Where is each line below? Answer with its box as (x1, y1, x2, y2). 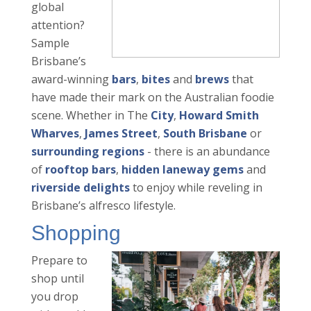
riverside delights (31, 180, 130, 196)
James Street (84, 126, 158, 142)
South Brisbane (162, 126, 247, 142)
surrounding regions (31, 144, 144, 160)
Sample (31, 35, 69, 51)
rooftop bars (44, 162, 116, 178)
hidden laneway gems (121, 162, 244, 178)
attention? (31, 17, 85, 33)
